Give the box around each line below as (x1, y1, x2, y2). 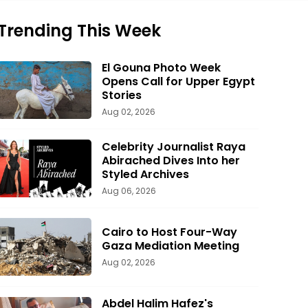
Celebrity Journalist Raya (102, 138, 245, 155)
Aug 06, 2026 (102, 184, 156, 197)
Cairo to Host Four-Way (102, 223, 237, 240)
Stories (102, 87, 142, 104)
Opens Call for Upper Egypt (102, 74, 255, 90)
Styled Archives (102, 166, 189, 182)
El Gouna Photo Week (102, 60, 221, 76)
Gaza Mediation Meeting (102, 237, 239, 254)
